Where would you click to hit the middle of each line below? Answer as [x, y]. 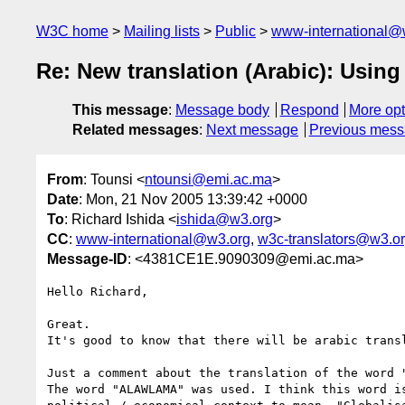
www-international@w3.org [163, 239]
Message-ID [87, 259]
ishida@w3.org [225, 219]
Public [235, 31]
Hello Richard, [98, 291]
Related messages [136, 130]
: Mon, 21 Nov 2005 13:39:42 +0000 [193, 199]
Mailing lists [162, 31]
